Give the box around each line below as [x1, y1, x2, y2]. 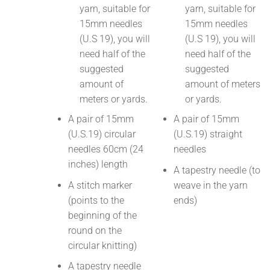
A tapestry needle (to [173, 164, 260, 176]
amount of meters [185, 78, 260, 90]
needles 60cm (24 [67, 143, 143, 155]
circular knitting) [67, 239, 137, 251]
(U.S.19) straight [173, 128, 242, 140]
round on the [67, 224, 122, 236]
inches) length [67, 159, 128, 171]
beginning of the [67, 209, 137, 221]
